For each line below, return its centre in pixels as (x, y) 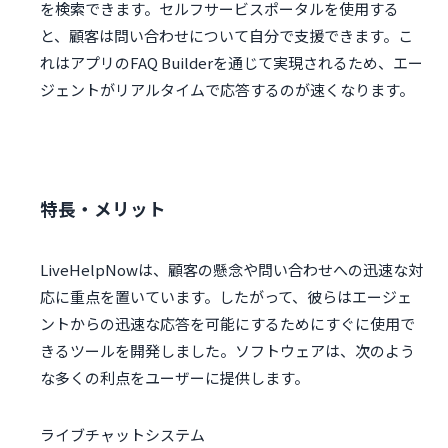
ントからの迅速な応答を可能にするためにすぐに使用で (227, 324)
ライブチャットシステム (122, 435)
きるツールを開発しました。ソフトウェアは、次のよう (227, 351)
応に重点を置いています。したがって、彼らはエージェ (226, 297)
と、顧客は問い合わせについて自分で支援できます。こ (226, 36)
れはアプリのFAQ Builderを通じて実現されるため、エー (231, 63)
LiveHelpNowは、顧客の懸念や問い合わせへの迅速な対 (231, 270)
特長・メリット (103, 208)
